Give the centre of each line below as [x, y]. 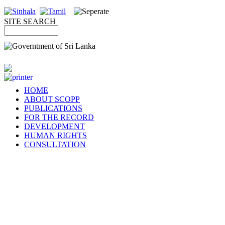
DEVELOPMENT [54, 126]
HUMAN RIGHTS [55, 135]
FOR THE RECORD [59, 117]
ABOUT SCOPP [52, 99]
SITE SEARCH [32, 21]
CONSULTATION [55, 144]
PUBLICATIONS [53, 108]
